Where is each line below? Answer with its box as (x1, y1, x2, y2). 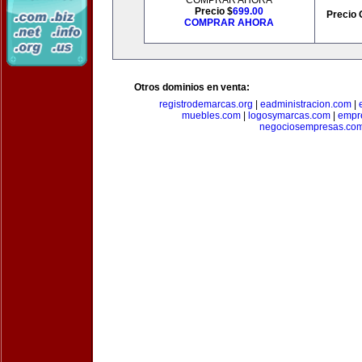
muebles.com (181, 110, 241, 121)
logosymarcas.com (247, 110, 330, 121)
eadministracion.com (260, 99, 351, 110)
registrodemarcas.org (159, 99, 253, 110)
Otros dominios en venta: (134, 82, 250, 93)
